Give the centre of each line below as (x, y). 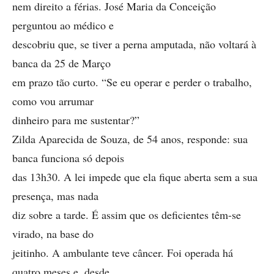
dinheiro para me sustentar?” (76, 120)
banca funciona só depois (68, 158)
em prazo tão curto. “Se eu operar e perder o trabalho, (132, 82)
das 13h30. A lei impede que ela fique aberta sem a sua (135, 177)
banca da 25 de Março (61, 63)
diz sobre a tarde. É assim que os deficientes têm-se (127, 215)
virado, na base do (53, 234)
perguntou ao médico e (63, 25)
